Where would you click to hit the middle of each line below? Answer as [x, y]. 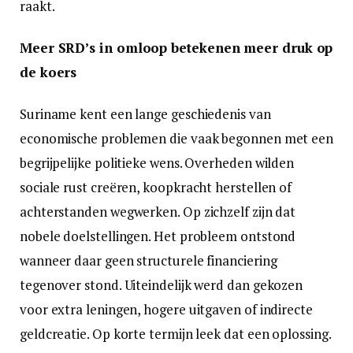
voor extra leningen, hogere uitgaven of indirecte [166, 309]
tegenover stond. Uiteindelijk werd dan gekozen [162, 284]
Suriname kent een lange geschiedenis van [145, 113]
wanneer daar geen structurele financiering [149, 260]
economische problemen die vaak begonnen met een [177, 138]
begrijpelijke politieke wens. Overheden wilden [157, 162]
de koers [48, 72]
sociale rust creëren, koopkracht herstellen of [156, 187]
